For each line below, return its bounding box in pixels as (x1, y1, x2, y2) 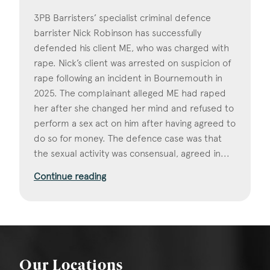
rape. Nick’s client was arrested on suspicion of (34, 57, 231, 69)
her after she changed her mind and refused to (34, 102, 234, 115)
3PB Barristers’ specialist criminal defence (34, 12, 211, 24)
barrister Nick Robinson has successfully (34, 27, 201, 39)
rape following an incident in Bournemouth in (34, 72, 222, 84)
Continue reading (34, 171, 106, 183)
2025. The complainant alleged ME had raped (34, 87, 226, 99)
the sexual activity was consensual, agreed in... (34, 148, 230, 160)
